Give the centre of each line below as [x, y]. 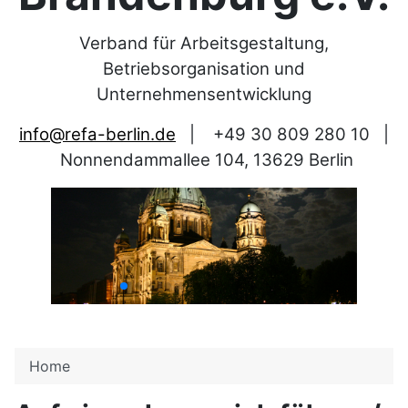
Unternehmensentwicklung [204, 94]
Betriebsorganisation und [204, 69]
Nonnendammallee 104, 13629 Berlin [204, 160]
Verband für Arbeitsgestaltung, [204, 43]
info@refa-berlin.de [97, 134]
